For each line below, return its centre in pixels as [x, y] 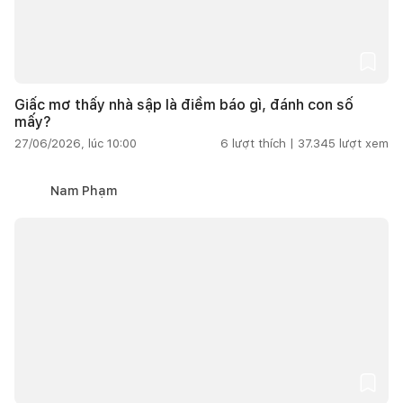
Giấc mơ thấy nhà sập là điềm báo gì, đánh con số [184, 104]
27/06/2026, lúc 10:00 [76, 143]
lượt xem [364, 143]
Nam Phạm [84, 190]
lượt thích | [263, 143]
